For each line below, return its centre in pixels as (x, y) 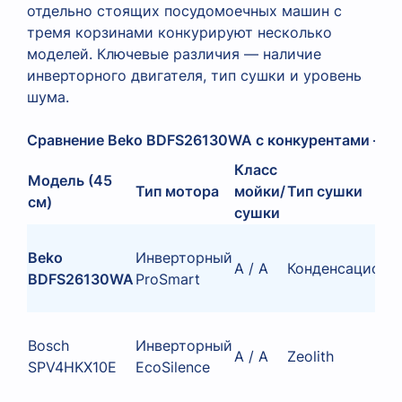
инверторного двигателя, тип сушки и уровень (194, 75)
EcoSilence (173, 367)
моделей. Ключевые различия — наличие (174, 53)
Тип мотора (177, 191)
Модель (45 (70, 180)
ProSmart (168, 279)
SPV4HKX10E (72, 367)
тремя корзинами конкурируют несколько (179, 32)
